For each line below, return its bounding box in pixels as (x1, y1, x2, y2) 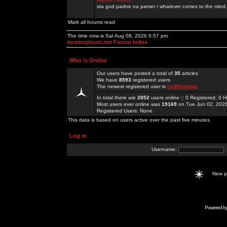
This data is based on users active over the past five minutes (68, 117, 210, 123)
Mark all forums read (68, 19, 115, 25)
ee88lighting (167, 84, 198, 89)
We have (97, 77, 119, 83)
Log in (69, 133, 87, 139)
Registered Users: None (97, 108, 153, 113)
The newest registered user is (97, 84, 167, 89)
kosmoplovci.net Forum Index (67, 39, 147, 45)
